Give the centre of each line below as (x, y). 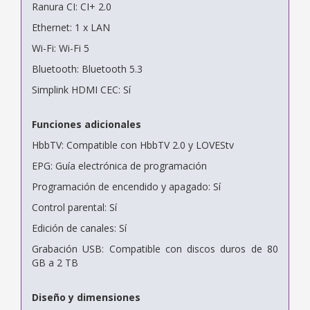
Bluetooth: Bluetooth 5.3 (87, 69)
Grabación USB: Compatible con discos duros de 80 (155, 248)
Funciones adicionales (86, 124)
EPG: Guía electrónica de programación (119, 165)
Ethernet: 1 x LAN (71, 27)
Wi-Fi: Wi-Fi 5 (61, 48)
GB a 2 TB (55, 262)
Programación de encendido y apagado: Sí (126, 186)
